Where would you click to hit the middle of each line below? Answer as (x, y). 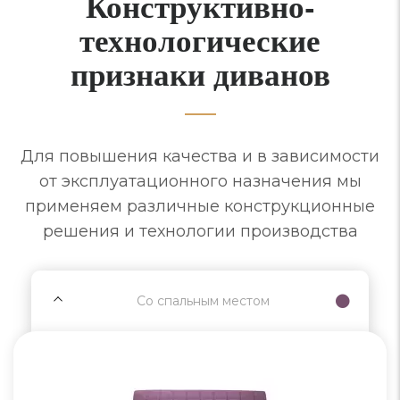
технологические (200, 39)
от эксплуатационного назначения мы (200, 181)
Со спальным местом (203, 300)
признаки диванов (200, 73)
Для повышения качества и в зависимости (200, 156)
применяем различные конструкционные (200, 206)
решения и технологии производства (200, 231)
